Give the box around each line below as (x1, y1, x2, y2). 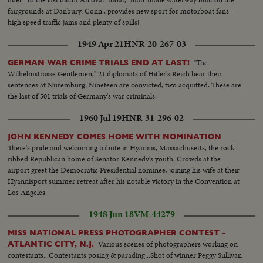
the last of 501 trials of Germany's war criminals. (8, 90, 157, 102)
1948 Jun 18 (88, 208, 134, 221)
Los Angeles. (8, 186, 48, 198)
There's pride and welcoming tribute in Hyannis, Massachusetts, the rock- (8, 141, 238, 153)
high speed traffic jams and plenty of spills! (8, 16, 140, 28)
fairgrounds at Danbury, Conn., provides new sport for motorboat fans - (8, 5, 234, 16)
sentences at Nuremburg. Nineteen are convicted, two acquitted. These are (8, 79, 242, 90)
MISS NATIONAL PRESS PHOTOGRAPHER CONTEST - (8, 228, 226, 237)
